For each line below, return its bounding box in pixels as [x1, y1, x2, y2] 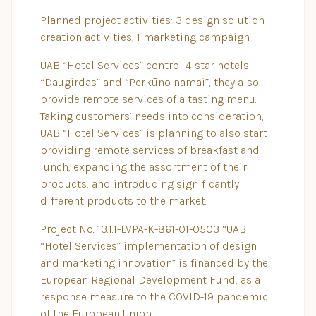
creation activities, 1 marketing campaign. [40, 30, 251, 44]
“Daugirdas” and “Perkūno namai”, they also [40, 75, 259, 89]
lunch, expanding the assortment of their [40, 160, 247, 174]
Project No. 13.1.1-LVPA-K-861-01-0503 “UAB [40, 222, 246, 236]
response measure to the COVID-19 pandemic [40, 290, 268, 303]
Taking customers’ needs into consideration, [40, 109, 264, 123]
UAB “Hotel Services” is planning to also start [40, 126, 267, 140]
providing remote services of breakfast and [40, 143, 260, 157]
